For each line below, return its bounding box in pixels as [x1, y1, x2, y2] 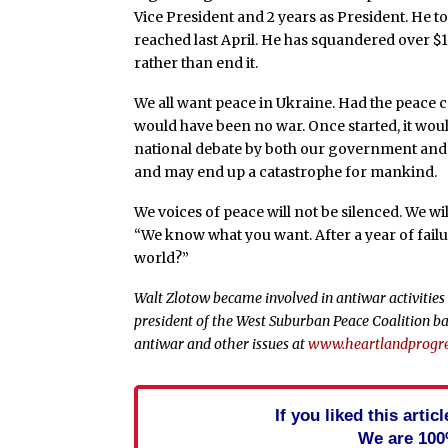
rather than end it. [134, 54, 259, 73]
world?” [134, 249, 190, 268]
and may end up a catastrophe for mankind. [134, 163, 438, 182]
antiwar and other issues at [134, 334, 309, 353]
